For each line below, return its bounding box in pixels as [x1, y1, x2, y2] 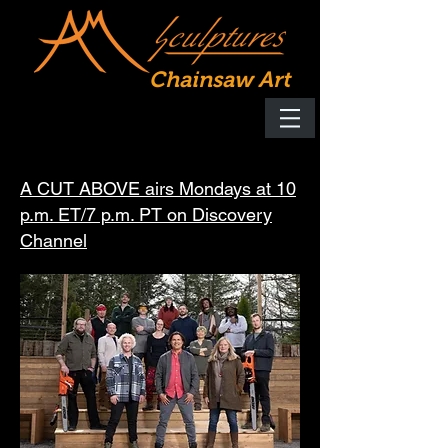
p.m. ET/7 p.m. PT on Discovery [20, 204, 272, 225]
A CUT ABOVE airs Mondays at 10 [20, 178, 296, 199]
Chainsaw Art [149, 67, 290, 92]
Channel [20, 230, 87, 251]
